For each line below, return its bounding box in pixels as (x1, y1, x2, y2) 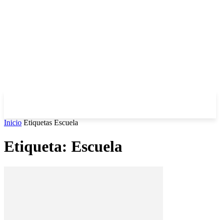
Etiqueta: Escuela (4, 137, 122, 156)
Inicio (4, 118, 22, 127)
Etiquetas (24, 118, 52, 127)
